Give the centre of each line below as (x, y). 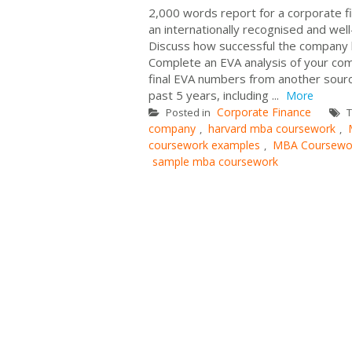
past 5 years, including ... (215, 95)
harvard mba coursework (272, 128)
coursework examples (204, 145)
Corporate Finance (264, 112)
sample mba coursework (215, 161)
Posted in (188, 112)
